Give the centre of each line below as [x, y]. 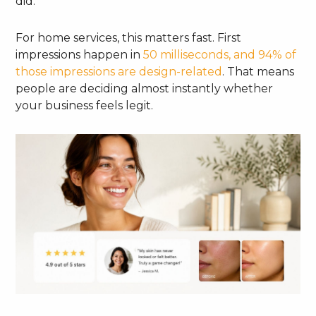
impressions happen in [80, 55]
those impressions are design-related [119, 72]
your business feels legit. [85, 106]
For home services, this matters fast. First [129, 38]
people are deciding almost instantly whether [145, 89]
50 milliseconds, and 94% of [220, 55]
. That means [259, 72]
